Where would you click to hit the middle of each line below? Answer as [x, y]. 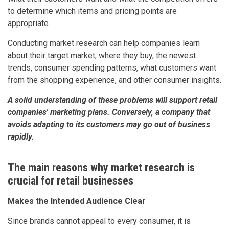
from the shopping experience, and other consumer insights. [114, 80]
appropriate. [30, 23]
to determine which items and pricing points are [92, 11]
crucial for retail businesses [71, 180]
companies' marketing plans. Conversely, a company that [109, 112]
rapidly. [21, 136]
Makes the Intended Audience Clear [77, 201]
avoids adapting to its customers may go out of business [109, 124]
